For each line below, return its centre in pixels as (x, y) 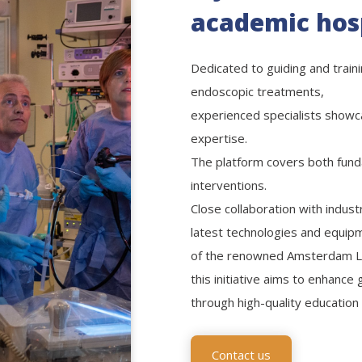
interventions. (229, 185)
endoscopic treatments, (257, 92)
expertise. (219, 139)
